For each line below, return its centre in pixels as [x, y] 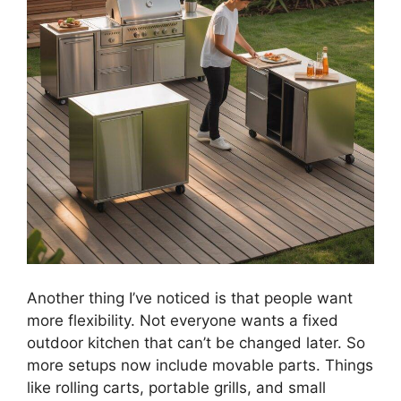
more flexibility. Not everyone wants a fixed [183, 320]
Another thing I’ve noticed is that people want [190, 298]
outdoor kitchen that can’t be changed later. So [196, 342]
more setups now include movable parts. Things [200, 365]
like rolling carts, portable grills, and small [176, 387]
